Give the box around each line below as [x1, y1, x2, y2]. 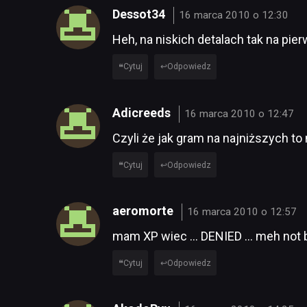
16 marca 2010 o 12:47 [184, 107, 295, 120]
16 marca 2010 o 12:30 [179, 9, 289, 22]
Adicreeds [112, 105, 173, 120]
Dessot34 [112, 7, 168, 22]
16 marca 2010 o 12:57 [187, 205, 297, 218]
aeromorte [112, 203, 176, 218]
